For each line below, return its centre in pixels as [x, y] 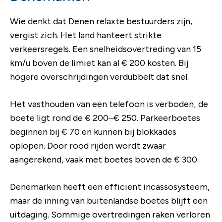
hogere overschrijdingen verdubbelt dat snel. [99, 77]
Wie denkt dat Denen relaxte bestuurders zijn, [101, 21]
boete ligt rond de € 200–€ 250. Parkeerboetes [105, 118]
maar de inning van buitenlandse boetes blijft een [109, 200]
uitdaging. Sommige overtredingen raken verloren [110, 214]
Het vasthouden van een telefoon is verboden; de [109, 104]
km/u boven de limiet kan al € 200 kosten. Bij [99, 63]
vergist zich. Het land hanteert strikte [86, 35]
